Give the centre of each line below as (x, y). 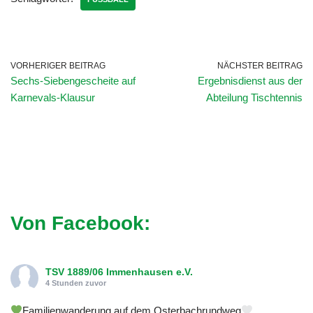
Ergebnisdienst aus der (250, 80)
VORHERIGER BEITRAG (58, 65)
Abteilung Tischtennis (254, 97)
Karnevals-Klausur (53, 97)
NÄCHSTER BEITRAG (260, 65)
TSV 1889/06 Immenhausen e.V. (119, 271)
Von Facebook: (80, 223)
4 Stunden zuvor (76, 283)
